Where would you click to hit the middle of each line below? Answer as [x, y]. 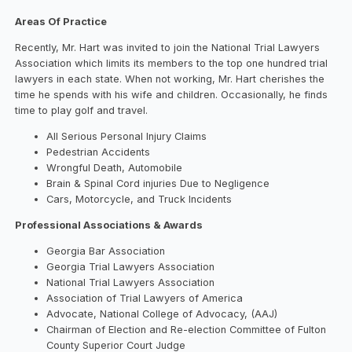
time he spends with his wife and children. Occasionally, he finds [172, 95]
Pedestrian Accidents [99, 152]
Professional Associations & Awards [109, 225]
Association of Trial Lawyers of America [145, 298]
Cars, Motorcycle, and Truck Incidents [139, 200]
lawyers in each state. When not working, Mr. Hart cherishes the [170, 79]
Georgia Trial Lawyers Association [131, 266]
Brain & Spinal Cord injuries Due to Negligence [158, 184]
